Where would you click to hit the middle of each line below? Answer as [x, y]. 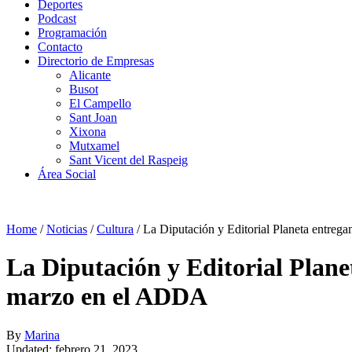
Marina [42, 335]
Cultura [115, 229]
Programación [72, 33]
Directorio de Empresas [96, 61]
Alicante [90, 75]
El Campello [100, 103]
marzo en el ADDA [107, 297]
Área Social [67, 174]
